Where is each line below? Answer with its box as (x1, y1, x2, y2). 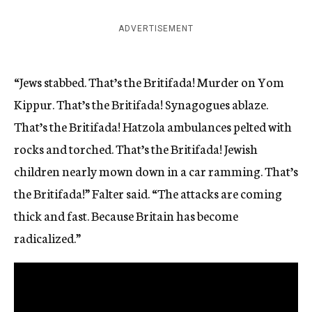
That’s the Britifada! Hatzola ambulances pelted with (14, 117, 292, 136)
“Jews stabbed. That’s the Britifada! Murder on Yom (14, 72, 284, 91)
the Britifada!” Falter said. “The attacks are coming (14, 184, 282, 203)
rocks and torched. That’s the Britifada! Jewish (14, 139, 258, 158)
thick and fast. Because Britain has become (14, 206, 238, 225)
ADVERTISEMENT (118, 24, 194, 34)
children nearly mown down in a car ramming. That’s (14, 162, 298, 180)
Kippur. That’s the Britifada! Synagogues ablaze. (14, 95, 268, 114)
